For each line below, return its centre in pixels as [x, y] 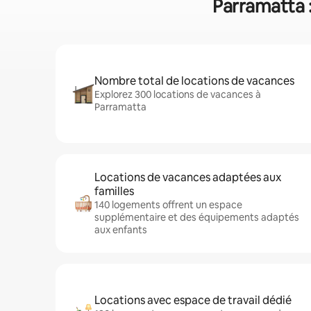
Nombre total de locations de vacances [194, 81]
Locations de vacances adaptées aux [188, 177]
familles [114, 191]
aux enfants [121, 230]
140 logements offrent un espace [168, 205]
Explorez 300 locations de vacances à [178, 94]
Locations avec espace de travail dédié [193, 300]
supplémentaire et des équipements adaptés [197, 217]
